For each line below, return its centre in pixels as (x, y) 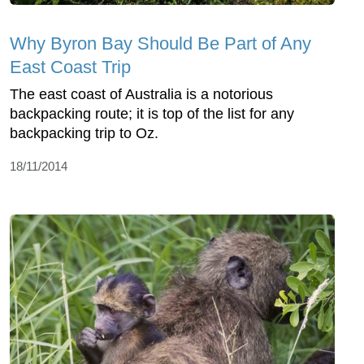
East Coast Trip (70, 67)
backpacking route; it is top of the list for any (152, 114)
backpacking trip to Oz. (84, 134)
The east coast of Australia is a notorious (141, 95)
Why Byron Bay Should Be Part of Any (160, 44)
